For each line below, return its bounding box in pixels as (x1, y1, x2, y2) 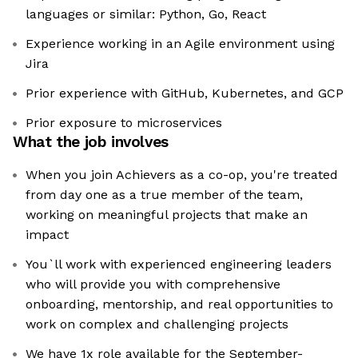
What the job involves (13, 133, 169, 152)
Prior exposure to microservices (26, 115, 222, 131)
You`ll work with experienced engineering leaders (26, 257, 332, 272)
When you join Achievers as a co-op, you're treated (26, 167, 338, 183)
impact (26, 227, 69, 243)
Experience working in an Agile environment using (26, 36, 335, 52)
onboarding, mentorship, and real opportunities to (26, 296, 333, 312)
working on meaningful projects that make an (26, 207, 308, 223)
